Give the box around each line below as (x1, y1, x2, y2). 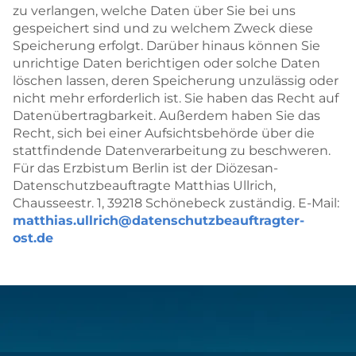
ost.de (13, 230, 53, 246)
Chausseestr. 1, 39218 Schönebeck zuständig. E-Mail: (13, 195, 339, 211)
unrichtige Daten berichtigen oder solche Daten (13, 55, 320, 71)
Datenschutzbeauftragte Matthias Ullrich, (13, 177, 276, 193)
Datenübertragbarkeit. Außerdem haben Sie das (13, 107, 320, 123)
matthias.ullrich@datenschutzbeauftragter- (13, 212, 304, 228)
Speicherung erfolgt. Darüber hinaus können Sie (13, 37, 320, 53)
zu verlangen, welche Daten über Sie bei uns (13, 2, 296, 18)
